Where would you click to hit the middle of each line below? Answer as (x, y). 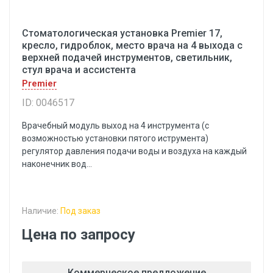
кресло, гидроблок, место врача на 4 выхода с (132, 45)
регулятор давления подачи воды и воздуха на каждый (134, 151)
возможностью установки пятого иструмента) (115, 138)
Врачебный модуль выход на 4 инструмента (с (115, 126)
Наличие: (41, 211)
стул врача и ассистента (79, 70)
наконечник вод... (57, 164)
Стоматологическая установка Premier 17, (122, 33)
